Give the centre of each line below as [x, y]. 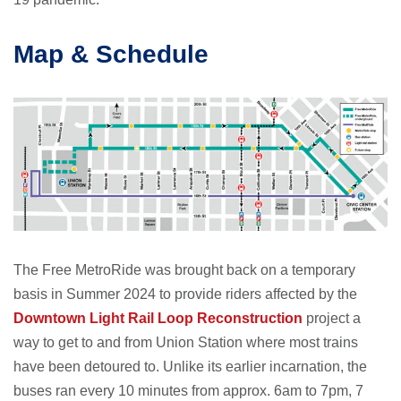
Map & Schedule [111, 55]
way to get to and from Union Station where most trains [186, 343]
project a [332, 319]
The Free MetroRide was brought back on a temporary [184, 270]
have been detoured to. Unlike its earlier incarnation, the [190, 367]
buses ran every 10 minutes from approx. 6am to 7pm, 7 [188, 391]
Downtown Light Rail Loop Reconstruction [158, 319]
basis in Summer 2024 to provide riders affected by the [185, 294]
